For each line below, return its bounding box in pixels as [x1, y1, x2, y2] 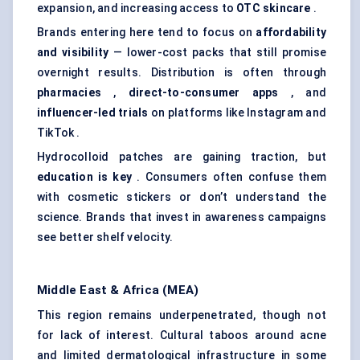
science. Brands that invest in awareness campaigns [37, 211, 326, 224]
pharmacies [37, 86, 101, 100]
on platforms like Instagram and [148, 106, 326, 120]
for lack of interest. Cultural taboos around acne [37, 329, 326, 342]
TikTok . [37, 126, 80, 140]
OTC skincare [236, 2, 311, 15]
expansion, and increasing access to [37, 2, 237, 15]
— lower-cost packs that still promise [108, 46, 326, 59]
